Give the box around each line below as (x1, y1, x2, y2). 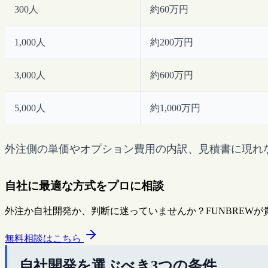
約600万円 (150, 69, 193, 80)
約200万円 (150, 36, 193, 47)
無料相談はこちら (5, 233, 84, 243)
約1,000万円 (150, 102, 200, 113)
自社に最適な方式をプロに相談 (5, 179, 164, 193)
